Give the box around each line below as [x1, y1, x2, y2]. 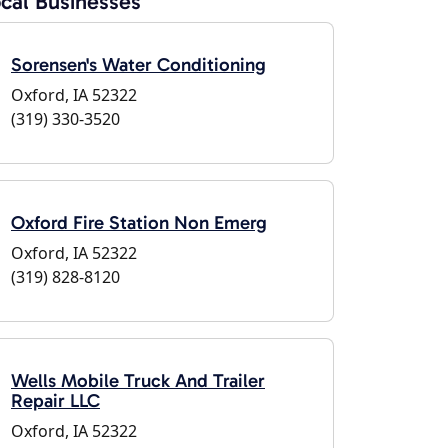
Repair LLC [11, 389, 100, 412]
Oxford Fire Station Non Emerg [11, 211, 267, 234]
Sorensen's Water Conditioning [11, 53, 266, 76]
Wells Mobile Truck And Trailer [11, 369, 265, 392]
